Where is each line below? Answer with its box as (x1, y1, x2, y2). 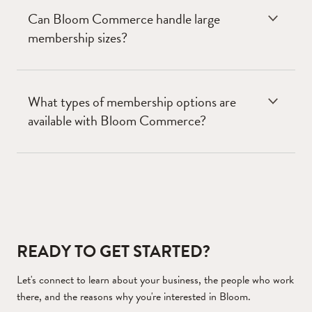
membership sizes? (28, 27, 127, 49)
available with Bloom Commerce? (28, 110, 206, 132)
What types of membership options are (28, 91, 236, 113)
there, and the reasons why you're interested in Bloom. (17, 288, 251, 306)
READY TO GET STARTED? (17, 239, 210, 265)
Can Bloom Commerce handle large (28, 8, 220, 30)
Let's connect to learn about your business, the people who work (17, 272, 294, 289)
